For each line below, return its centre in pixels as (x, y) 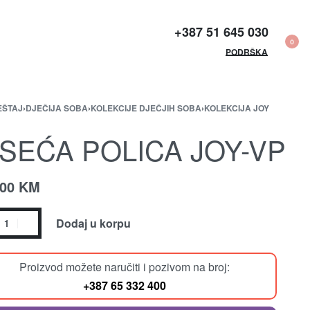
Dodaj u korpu (93, 223)
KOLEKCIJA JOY (236, 108)
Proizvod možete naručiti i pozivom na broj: (124, 267)
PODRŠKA (247, 52)
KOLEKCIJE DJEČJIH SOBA (146, 108)
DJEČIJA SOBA (56, 108)
